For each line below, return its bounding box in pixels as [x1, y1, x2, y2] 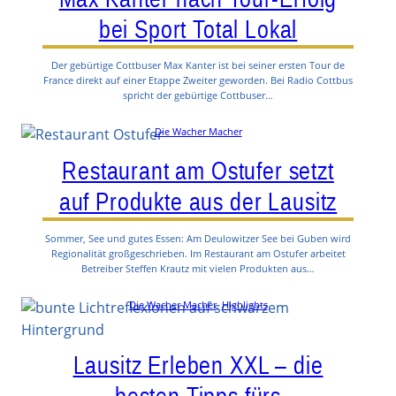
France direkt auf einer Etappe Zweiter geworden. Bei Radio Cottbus [43, 73, 353, 88]
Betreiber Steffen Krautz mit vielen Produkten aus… [81, 261, 315, 275]
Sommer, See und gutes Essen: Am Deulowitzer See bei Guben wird [45, 231, 351, 245]
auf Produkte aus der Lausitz [58, 187, 338, 216]
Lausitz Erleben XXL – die [72, 351, 324, 380]
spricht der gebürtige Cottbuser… [123, 88, 273, 103]
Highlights [221, 297, 268, 311]
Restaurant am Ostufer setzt [62, 156, 334, 185]
